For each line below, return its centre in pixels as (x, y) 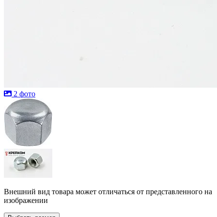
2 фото (24, 93)
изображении (26, 200)
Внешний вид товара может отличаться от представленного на (108, 191)
